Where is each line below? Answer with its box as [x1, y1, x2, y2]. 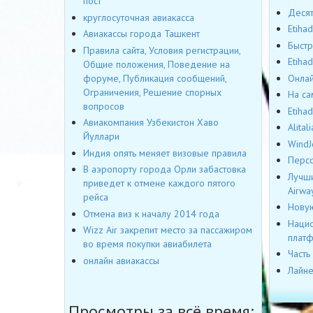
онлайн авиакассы [83, 254, 159, 267]
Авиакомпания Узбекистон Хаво [83, 116, 219, 129]
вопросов [83, 99, 124, 112]
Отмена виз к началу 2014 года [83, 207, 219, 220]
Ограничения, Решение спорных [83, 85, 221, 99]
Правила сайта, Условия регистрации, [83, 43, 240, 57]
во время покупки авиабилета [83, 238, 212, 251]
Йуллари [83, 130, 119, 143]
